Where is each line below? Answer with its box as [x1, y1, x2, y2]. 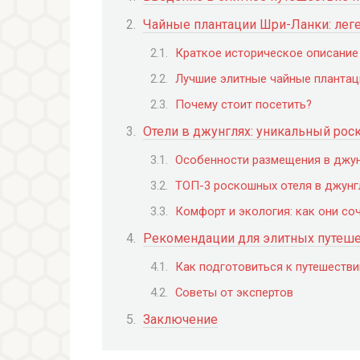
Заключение [143, 311, 218, 327]
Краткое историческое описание [175, 45, 358, 60]
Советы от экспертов [175, 284, 293, 300]
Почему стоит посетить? [175, 97, 312, 112]
